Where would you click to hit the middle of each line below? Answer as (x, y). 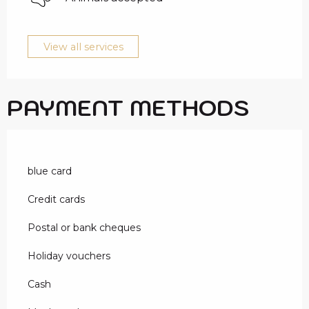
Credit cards (56, 200)
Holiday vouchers (69, 256)
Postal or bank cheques (84, 228)
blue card (50, 171)
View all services (83, 47)
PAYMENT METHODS (128, 108)
